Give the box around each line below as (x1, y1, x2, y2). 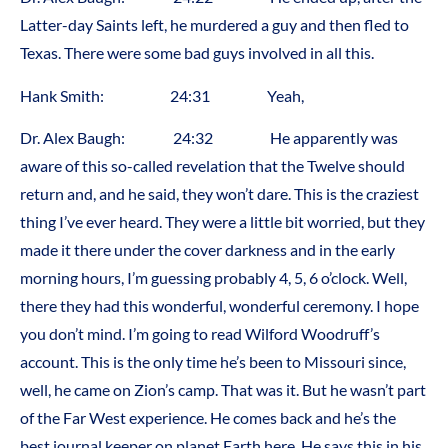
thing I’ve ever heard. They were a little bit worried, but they (20, 212, 425, 232)
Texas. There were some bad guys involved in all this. (20, 43, 374, 63)
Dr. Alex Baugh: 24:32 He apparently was (20, 128, 398, 148)
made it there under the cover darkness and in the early (20, 240, 395, 260)
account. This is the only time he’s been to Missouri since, (20, 352, 406, 372)
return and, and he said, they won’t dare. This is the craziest (20, 184, 419, 204)
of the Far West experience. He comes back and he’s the (20, 408, 396, 428)
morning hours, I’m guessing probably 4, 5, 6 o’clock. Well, (20, 268, 407, 288)
